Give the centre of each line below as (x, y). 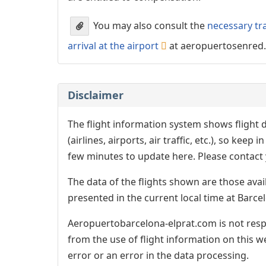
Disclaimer (96, 95)
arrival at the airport (113, 45)
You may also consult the (149, 25)
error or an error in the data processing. (158, 255)
